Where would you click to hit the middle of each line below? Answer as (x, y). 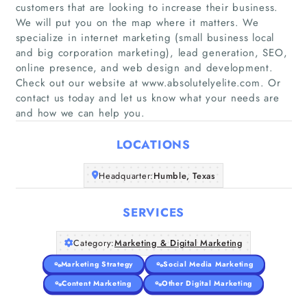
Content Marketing (97, 283)
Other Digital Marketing (207, 283)
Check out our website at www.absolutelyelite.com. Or (148, 83)
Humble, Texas (184, 175)
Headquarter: (126, 175)
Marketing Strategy (97, 264)
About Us (153, 168)
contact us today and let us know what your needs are (147, 98)
